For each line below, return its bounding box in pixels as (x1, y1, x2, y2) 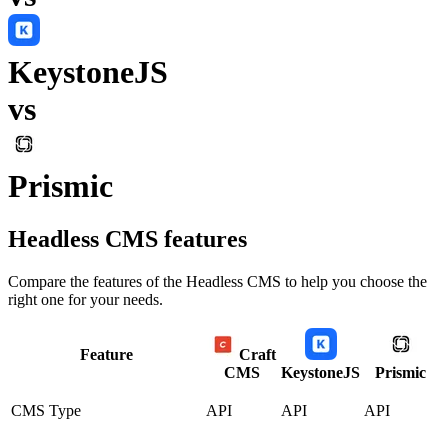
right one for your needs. (8, 291, 163, 309)
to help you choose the (281, 273, 427, 291)
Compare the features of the (8, 273, 186, 291)
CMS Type (11, 402, 81, 420)
